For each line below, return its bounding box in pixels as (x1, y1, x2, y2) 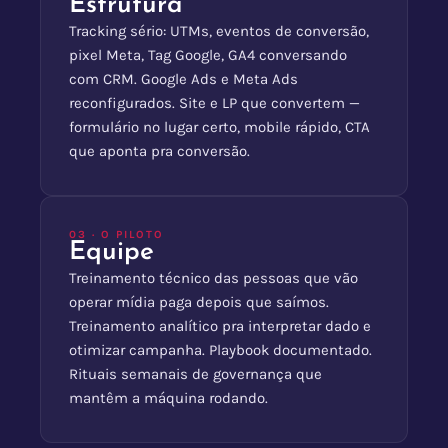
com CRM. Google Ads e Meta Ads (69, 70, 298, 89)
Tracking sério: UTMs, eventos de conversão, (69, 22, 369, 41)
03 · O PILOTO (69, 228, 164, 242)
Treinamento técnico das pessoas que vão (69, 269, 358, 288)
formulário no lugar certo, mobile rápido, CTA (69, 118, 370, 137)
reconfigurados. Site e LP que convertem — (69, 94, 360, 113)
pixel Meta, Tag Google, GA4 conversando (69, 46, 347, 65)
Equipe (69, 239, 154, 267)
